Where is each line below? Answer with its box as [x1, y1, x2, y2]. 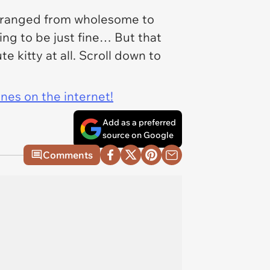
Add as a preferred [102, 117, 176, 128]
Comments [43, 149, 93, 161]
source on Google [102, 130, 174, 140]
